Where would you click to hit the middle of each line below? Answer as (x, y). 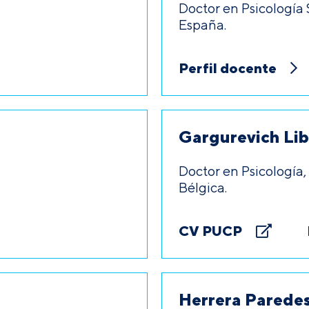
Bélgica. (203, 187)
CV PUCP (210, 231)
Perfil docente (228, 68)
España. (202, 24)
